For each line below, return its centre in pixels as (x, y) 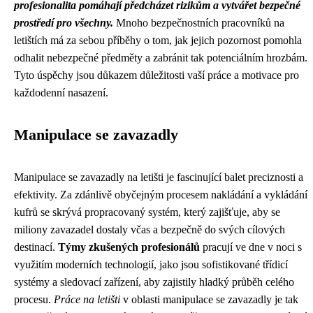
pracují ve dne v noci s (251, 247)
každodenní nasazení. (61, 93)
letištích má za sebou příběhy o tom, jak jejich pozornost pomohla (158, 40)
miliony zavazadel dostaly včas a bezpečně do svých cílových (150, 230)
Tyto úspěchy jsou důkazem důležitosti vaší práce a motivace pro (156, 75)
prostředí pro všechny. (64, 23)
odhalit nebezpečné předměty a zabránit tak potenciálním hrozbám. (161, 58)
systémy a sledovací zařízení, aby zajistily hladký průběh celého (154, 282)
